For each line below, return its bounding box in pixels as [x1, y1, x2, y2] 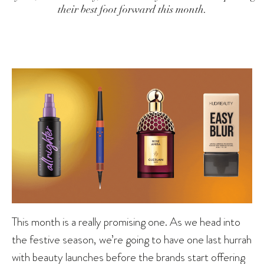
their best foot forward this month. [57, 2, 207, 16]
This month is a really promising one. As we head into [12, 213, 240, 230]
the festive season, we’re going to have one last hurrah [12, 231, 252, 248]
